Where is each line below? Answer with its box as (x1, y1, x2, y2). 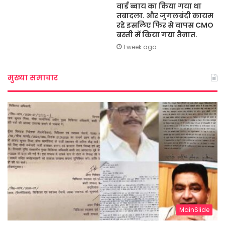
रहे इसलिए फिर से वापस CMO (117, 20, 213, 30)
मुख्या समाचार (8, 72, 58, 83)
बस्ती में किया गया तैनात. (117, 30, 197, 40)
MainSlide (179, 205, 209, 214)
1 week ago (123, 43, 156, 51)
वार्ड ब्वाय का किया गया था (117, 1, 201, 11)
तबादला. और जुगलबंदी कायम (117, 11, 213, 21)
